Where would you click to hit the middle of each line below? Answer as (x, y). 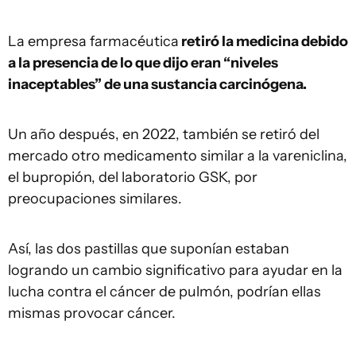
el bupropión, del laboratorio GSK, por (133, 177)
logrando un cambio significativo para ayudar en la (175, 270)
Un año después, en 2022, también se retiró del (164, 134)
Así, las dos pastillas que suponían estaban (149, 249)
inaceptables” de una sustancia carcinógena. (157, 84)
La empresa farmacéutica (93, 41)
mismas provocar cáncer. (92, 313)
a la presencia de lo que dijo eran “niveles (143, 63)
